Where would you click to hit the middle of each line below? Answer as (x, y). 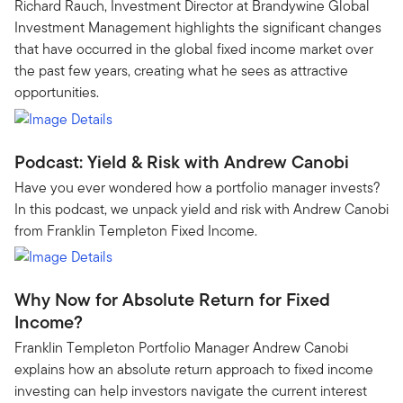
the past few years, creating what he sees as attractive (181, 71)
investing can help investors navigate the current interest (191, 391)
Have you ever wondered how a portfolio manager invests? (197, 187)
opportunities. (57, 92)
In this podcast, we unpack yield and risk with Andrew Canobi (201, 209)
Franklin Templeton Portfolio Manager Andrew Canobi (181, 348)
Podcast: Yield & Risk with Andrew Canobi (182, 161)
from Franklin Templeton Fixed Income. (136, 230)
